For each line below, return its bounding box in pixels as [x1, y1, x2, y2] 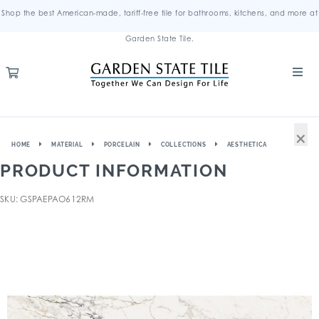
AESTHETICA [226, 141, 267, 148]
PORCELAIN [103, 141, 140, 148]
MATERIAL [51, 141, 83, 148]
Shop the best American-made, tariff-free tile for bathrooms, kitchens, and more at [1, 9, 318, 17]
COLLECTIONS [160, 141, 206, 148]
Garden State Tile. [125, 34, 194, 43]
